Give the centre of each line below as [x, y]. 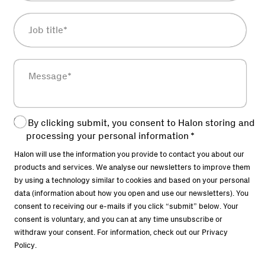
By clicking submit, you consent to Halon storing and [141, 123]
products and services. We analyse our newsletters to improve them [132, 167]
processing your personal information [107, 136]
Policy [25, 245]
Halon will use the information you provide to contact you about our [129, 154]
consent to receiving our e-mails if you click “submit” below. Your [126, 206]
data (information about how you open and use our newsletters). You [131, 193]
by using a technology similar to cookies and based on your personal [132, 180]
